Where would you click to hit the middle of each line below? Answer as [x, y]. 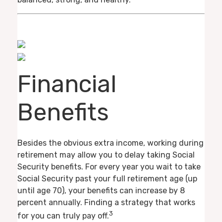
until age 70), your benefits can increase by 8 [101, 191]
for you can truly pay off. [63, 216]
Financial [67, 84]
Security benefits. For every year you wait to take [109, 167]
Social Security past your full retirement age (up [107, 179]
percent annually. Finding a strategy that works [106, 203]
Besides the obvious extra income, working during [111, 143]
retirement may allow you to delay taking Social [106, 155]
